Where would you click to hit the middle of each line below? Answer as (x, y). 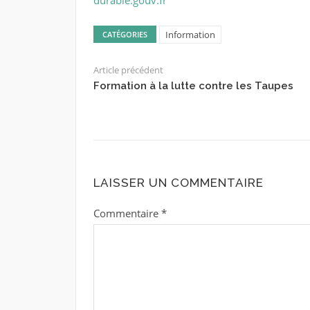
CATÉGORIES (125, 34)
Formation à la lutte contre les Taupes (193, 85)
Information (190, 34)
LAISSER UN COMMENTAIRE (178, 182)
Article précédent (128, 70)
